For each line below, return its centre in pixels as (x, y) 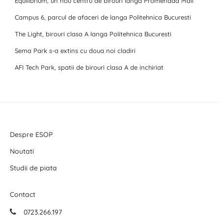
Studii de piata (33, 168)
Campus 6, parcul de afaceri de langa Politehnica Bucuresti (103, 17)
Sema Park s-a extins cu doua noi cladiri (75, 51)
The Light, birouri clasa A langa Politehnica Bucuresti (93, 34)
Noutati (22, 151)
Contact (23, 194)
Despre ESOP (31, 135)
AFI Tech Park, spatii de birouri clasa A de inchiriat (89, 67)
